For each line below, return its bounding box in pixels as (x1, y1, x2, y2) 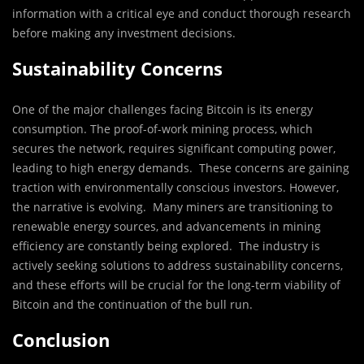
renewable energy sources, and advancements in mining (12, 219, 321, 235)
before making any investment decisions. (12, 25, 236, 41)
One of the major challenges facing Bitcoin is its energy (12, 102, 313, 118)
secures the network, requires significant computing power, (12, 141, 336, 157)
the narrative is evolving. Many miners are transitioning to (12, 199, 332, 215)
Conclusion (12, 327, 110, 353)
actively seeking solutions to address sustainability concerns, (12, 258, 343, 274)
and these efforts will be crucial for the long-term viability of (12, 277, 340, 293)
